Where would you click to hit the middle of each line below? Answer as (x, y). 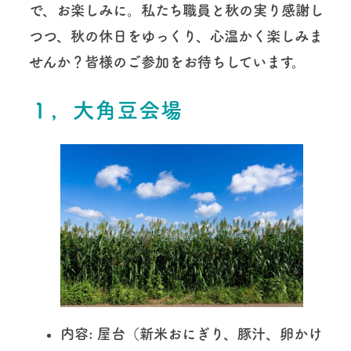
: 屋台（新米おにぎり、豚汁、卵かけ (205, 334)
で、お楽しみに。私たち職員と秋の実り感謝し (176, 11)
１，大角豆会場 (105, 110)
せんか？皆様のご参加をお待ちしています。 (167, 62)
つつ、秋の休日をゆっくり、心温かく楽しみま (175, 36)
